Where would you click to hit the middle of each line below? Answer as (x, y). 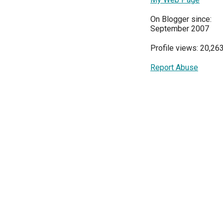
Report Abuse (174, 68)
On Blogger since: (181, 19)
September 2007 (180, 29)
